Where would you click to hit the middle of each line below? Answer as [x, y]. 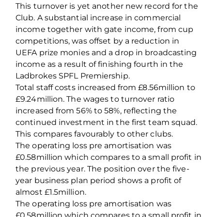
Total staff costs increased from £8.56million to [105, 87]
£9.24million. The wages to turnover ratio [95, 99]
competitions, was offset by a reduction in [98, 41]
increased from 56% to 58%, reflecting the [96, 110]
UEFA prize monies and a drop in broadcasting [106, 52]
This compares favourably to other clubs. [94, 134]
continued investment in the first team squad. [107, 122]
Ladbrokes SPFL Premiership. [73, 76]
